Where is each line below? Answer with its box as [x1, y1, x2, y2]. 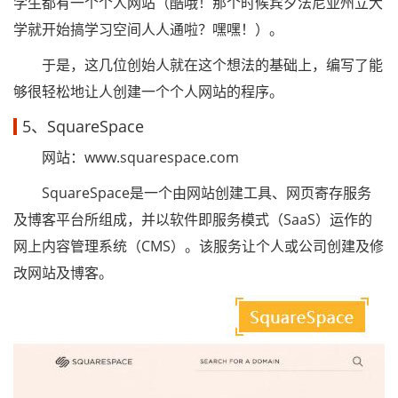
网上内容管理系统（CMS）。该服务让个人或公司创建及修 [13, 236, 384, 256]
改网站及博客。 [13, 263, 113, 283]
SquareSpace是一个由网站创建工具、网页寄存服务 [13, 183, 371, 203]
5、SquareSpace [22, 115, 144, 137]
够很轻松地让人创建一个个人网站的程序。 [13, 82, 283, 101]
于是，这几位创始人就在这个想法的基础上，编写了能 [13, 55, 383, 75]
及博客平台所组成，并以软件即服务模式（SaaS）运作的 [13, 210, 372, 229]
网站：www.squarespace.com [13, 147, 239, 167]
